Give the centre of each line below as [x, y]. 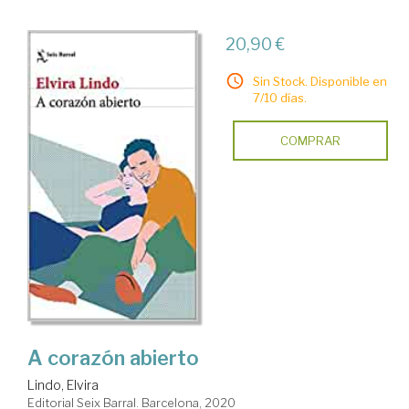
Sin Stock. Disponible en [320, 81]
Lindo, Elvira [63, 384]
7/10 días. [279, 97]
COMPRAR [310, 140]
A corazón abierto [113, 357]
